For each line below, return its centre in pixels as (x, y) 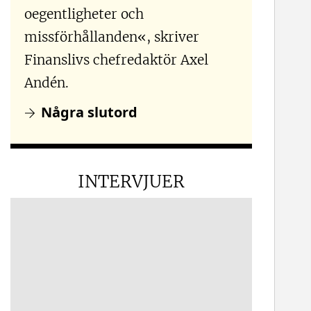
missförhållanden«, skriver (112, 36)
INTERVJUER (132, 181)
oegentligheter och (84, 13)
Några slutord (90, 112)
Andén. (47, 82)
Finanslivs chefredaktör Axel (117, 59)
